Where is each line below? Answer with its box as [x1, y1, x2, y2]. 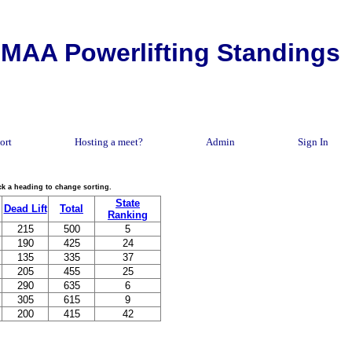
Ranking [108, 209, 148, 221]
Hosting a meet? [75, 136, 143, 148]
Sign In [298, 136, 328, 148]
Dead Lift [3, 203, 47, 214]
